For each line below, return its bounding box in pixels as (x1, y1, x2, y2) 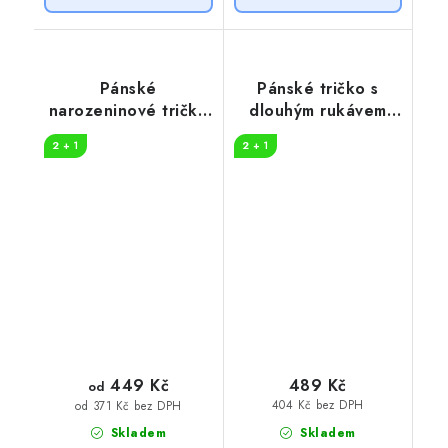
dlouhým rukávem (249, 99, 387, 123)
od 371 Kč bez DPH (75, 397, 182, 414)
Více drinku (272, 121, 363, 145)
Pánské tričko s (257, 77, 379, 101)
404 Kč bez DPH (271, 397, 364, 414)
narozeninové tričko (48, 99, 208, 123)
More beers (81, 121, 175, 145)
